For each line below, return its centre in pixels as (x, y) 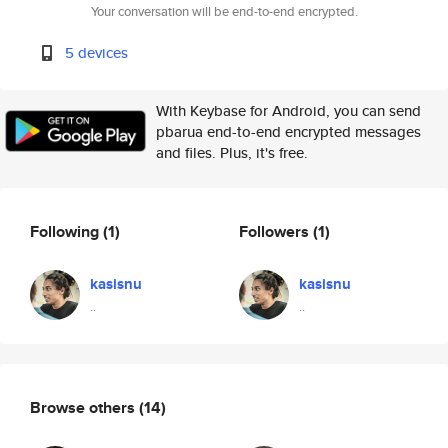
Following (66, 231)
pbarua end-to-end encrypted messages (288, 131)
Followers (276, 231)
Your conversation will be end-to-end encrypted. (224, 11)
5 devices (97, 52)
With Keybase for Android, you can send (288, 110)
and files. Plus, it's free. (232, 152)
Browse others (84, 407)
